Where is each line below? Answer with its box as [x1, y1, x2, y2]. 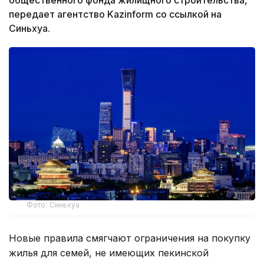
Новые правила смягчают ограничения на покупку [9, 232, 250, 245]
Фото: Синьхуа [27, 200, 80, 210]
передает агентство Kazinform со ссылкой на [9, 8, 222, 20]
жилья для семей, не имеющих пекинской [9, 247, 209, 259]
